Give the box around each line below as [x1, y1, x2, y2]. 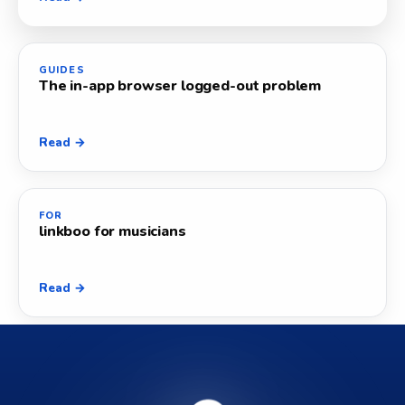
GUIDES [39, 63, 85, 78]
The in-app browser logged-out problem [39, 76, 322, 97]
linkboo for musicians [39, 221, 186, 242]
